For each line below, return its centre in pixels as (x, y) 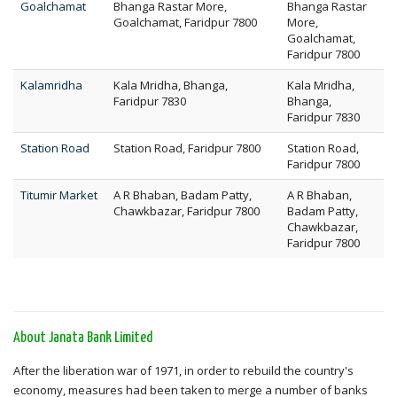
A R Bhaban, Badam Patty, (183, 195)
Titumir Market (59, 195)
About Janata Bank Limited (83, 338)
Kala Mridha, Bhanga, (171, 85)
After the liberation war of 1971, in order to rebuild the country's (183, 370)
